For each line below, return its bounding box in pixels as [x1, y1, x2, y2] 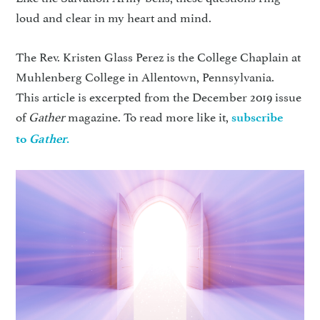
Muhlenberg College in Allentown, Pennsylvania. [16, 66, 275, 85]
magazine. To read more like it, [65, 106, 232, 125]
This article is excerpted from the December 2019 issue [16, 86, 302, 105]
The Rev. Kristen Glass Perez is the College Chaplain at [16, 46, 301, 65]
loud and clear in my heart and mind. [16, 7, 212, 26]
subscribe [231, 110, 284, 124]
